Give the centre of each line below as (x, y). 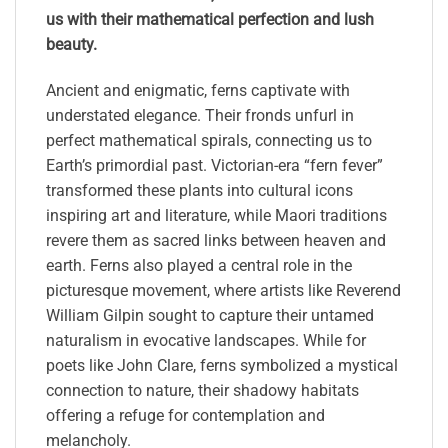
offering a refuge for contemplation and (185, 415)
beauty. (71, 45)
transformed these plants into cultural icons (199, 190)
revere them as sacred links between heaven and (216, 240)
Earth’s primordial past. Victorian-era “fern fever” (214, 165)
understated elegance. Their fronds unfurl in (200, 115)
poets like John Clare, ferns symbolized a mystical (222, 365)
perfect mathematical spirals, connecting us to (209, 140)
